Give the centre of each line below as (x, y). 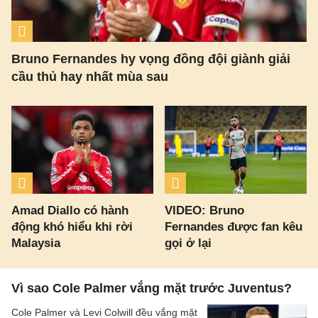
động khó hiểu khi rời (72, 226)
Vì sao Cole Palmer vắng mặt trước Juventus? (152, 288)
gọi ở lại (188, 243)
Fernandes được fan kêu (234, 226)
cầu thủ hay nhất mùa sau (90, 77)
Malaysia (36, 243)
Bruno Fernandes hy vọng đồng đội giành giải (151, 59)
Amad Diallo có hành (70, 210)
